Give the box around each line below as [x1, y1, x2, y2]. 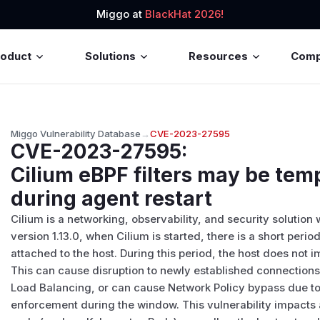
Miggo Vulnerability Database [11, 127, 141, 139]
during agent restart [11, 186, 213, 211]
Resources [189, 49, 249, 63]
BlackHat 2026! [145, 8, 224, 21]
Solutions [84, 49, 136, 63]
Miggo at [96, 8, 145, 21]
